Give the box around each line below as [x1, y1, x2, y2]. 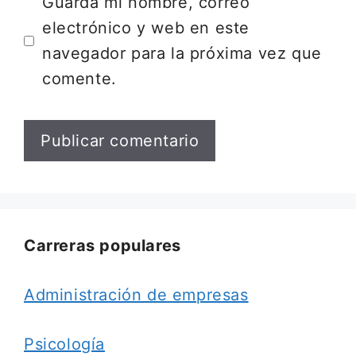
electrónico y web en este [42, 18, 250, 37]
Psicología [24, 335, 105, 354]
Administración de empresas [24, 285, 249, 304]
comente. [42, 69, 117, 88]
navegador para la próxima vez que [42, 44, 322, 63]
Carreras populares [24, 236, 181, 255]
